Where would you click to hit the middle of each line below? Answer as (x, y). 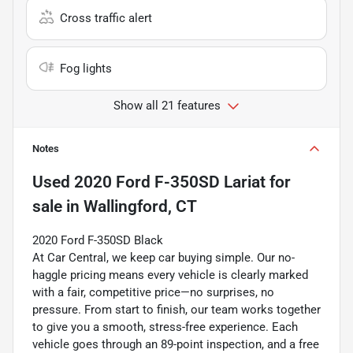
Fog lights (86, 68)
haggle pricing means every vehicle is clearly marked (170, 275)
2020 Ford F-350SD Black (98, 240)
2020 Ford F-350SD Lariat (170, 182)
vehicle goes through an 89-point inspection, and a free (176, 344)
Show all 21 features (167, 105)
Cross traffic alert (106, 18)
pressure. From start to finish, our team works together (176, 309)
